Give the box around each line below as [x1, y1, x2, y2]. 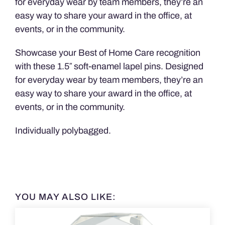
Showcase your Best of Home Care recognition [15, 47, 200, 58]
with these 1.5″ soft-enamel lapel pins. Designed [15, 61, 203, 71]
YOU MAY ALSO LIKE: [15, 191, 116, 202]
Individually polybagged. [15, 125, 111, 136]
